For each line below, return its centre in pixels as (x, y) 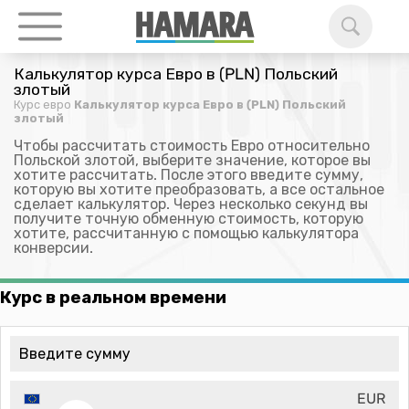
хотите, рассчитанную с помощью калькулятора (186, 233)
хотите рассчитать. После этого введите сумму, (189, 175)
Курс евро (42, 105)
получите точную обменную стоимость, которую (189, 219)
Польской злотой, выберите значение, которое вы (192, 160)
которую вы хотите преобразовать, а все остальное (199, 189)
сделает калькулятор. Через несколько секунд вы (191, 204)
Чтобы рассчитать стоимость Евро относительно (192, 146)
